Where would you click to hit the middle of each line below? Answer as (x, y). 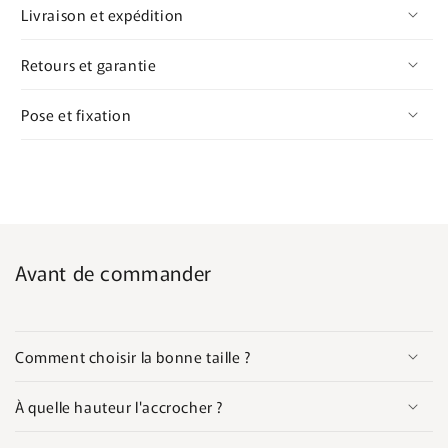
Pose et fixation (76, 114)
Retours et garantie (89, 64)
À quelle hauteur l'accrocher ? (119, 406)
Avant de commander (113, 272)
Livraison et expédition (102, 14)
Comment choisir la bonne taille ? (133, 356)
